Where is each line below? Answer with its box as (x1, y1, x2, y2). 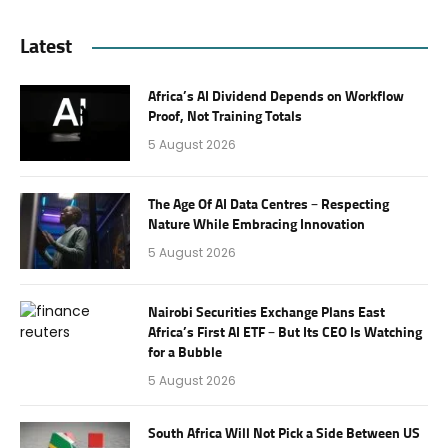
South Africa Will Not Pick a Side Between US (148, 427, 420, 442)
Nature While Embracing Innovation (148, 218, 365, 233)
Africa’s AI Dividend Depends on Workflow (148, 90, 404, 105)
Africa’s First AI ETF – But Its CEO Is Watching (148, 326, 422, 341)
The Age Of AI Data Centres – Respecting (148, 198, 389, 213)
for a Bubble (148, 346, 222, 361)
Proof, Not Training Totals (148, 110, 302, 125)
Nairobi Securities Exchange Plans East (148, 306, 385, 321)
